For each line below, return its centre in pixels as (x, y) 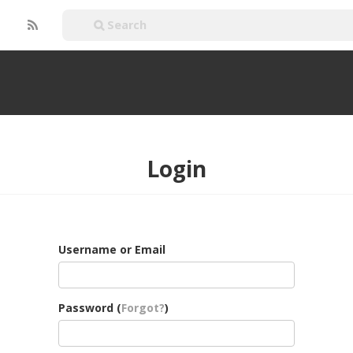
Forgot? (143, 307)
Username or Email (112, 249)
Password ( (90, 307)
